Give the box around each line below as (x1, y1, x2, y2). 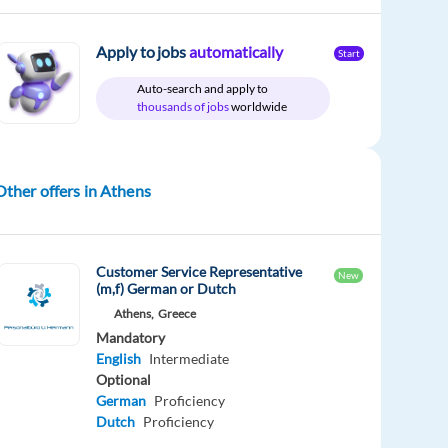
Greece (158, 306, 197, 322)
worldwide (231, 99, 288, 115)
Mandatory (96, 329, 166, 347)
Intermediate (149, 350, 230, 368)
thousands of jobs (137, 99, 232, 115)
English (96, 350, 142, 368)
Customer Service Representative (96, 263, 303, 281)
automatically (188, 41, 283, 61)
